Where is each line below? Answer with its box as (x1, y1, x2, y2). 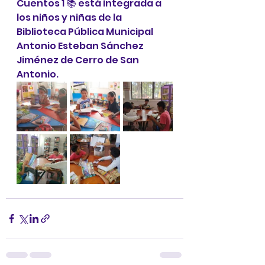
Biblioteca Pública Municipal (17, 25, 155, 38)
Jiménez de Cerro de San (17, 53, 141, 67)
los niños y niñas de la (17, 11, 124, 24)
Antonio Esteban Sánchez (17, 39, 146, 53)
